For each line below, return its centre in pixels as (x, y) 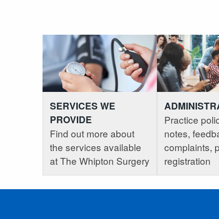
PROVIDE (71, 120)
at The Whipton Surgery (100, 161)
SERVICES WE (83, 106)
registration (187, 161)
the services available (96, 147)
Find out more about (92, 133)
